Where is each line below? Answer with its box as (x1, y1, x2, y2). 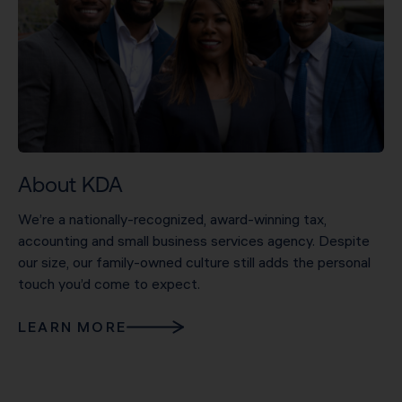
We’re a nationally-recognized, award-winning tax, (18, 209, 327, 228)
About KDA (18, 171, 123, 197)
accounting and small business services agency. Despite (18, 231, 370, 249)
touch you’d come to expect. (18, 274, 200, 293)
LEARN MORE (18, 317, 127, 336)
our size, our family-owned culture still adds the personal (18, 252, 371, 271)
